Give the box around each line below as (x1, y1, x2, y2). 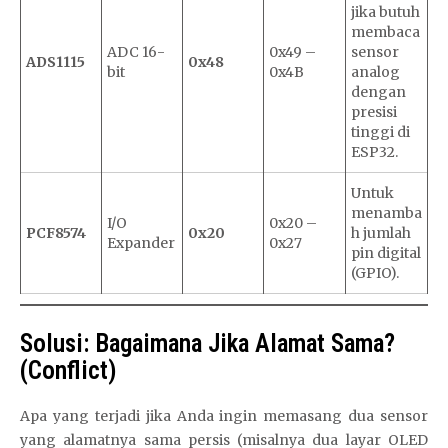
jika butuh (351, 2, 420, 21)
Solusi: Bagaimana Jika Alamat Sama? (20, 329, 395, 358)
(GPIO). (351, 263, 399, 282)
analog (351, 62, 400, 81)
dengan (351, 82, 406, 101)
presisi (351, 102, 397, 121)
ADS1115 (26, 52, 85, 71)
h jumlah (351, 223, 411, 242)
